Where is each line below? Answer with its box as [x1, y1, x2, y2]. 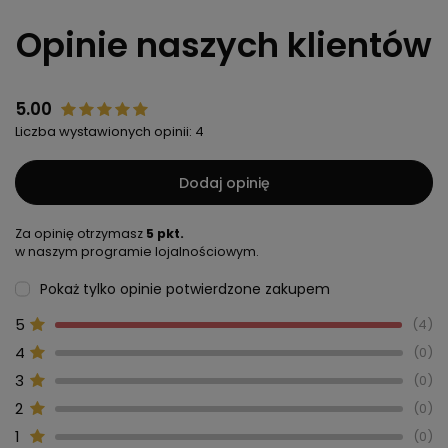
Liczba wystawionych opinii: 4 [15, 122, 204, 142]
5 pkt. [146, 225, 184, 243]
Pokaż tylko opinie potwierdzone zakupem [40, 279, 330, 300]
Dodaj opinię [178, 172, 270, 193]
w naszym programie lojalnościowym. [15, 243, 259, 261]
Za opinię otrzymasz [15, 225, 146, 243]
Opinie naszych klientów [16, 21, 432, 70]
